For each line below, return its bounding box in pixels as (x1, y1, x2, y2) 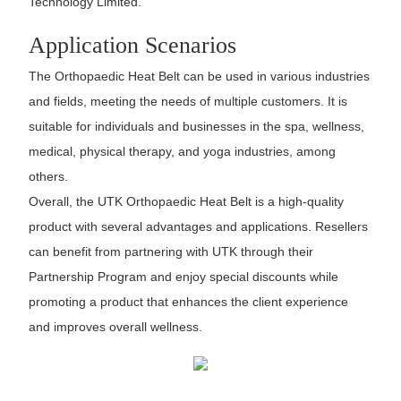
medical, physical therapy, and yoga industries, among (28, 144, 336, 159)
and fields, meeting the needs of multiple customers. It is (28, 94, 347, 109)
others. (28, 169, 68, 184)
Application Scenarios (28, 31, 236, 58)
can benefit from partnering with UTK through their (28, 244, 313, 260)
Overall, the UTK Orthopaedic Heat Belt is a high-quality (28, 194, 344, 209)
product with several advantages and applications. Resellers (28, 219, 368, 235)
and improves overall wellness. (28, 320, 202, 335)
